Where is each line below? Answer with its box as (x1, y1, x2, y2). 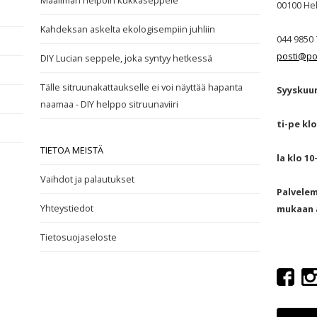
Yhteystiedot (40, 202, 94, 214)
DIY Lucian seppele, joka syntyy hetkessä (40, 52, 213, 64)
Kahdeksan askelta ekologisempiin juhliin (40, 23, 216, 35)
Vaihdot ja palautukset (40, 173, 135, 185)
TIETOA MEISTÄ (40, 144, 104, 156)
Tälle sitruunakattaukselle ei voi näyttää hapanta (40, 81, 243, 93)
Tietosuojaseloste (40, 231, 117, 243)
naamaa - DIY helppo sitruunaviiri (40, 98, 179, 110)
